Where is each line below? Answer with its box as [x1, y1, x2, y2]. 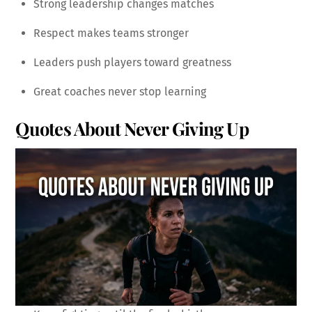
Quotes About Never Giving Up [15, 116, 249, 140]
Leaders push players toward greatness [33, 56, 231, 70]
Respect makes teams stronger [33, 26, 189, 40]
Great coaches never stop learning [33, 85, 206, 99]
